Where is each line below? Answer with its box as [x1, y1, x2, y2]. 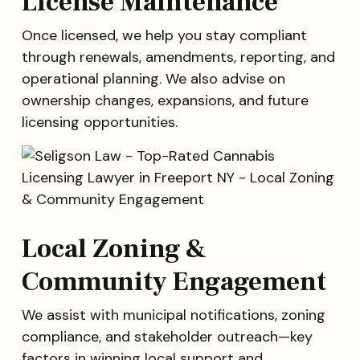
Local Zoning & [21, 231, 207, 267]
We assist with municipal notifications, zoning [21, 305, 325, 325]
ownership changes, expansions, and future [21, 91, 309, 111]
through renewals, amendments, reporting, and [21, 47, 335, 67]
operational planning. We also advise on [21, 69, 285, 89]
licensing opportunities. [21, 112, 178, 133]
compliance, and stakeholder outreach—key [21, 327, 313, 347]
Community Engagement [21, 264, 326, 300]
